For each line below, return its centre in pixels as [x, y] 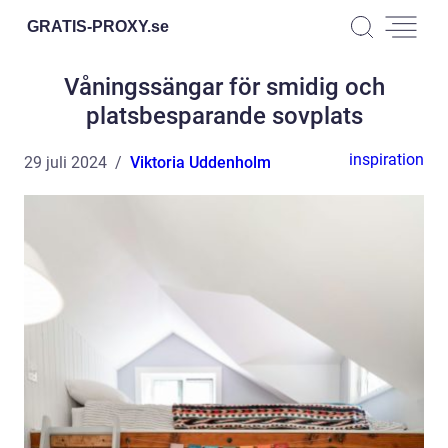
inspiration [386, 159]
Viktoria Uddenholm [200, 162]
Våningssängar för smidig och [224, 87]
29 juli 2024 [65, 162]
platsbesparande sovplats [224, 116]
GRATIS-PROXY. [89, 26]
